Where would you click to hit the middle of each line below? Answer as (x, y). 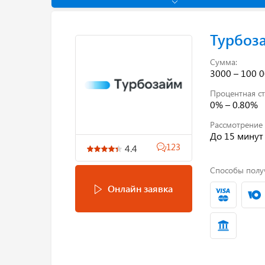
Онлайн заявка (140, 188)
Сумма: (223, 62)
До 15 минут (236, 135)
